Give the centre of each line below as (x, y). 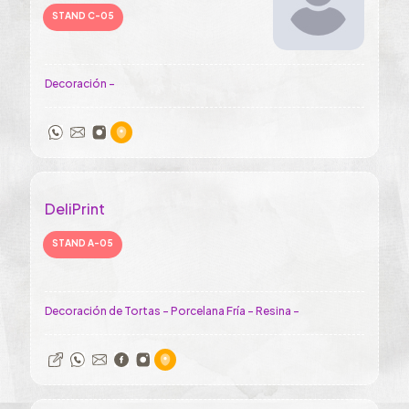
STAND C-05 (83, 16)
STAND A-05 (83, 243)
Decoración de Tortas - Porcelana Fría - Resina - (172, 311)
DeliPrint (75, 209)
